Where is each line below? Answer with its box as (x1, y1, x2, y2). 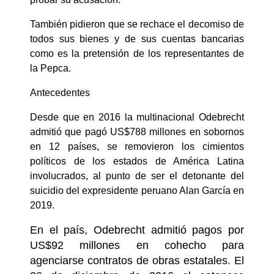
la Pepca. (30, 63, 71, 73)
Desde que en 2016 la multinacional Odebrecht (30, 112, 244, 122)
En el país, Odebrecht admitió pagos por (30, 224, 244, 236)
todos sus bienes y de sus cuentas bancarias (30, 34, 244, 44)
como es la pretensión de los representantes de (30, 48, 244, 59)
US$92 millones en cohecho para (30, 239, 244, 251)
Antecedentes (30, 87, 90, 98)
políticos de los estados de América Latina (30, 156, 244, 166)
